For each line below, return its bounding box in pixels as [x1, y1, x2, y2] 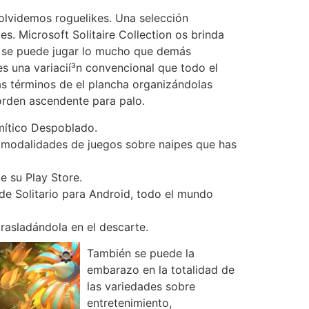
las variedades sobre [87, 279, 195, 294]
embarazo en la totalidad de [87, 263, 235, 277]
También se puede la [87, 246, 195, 261]
